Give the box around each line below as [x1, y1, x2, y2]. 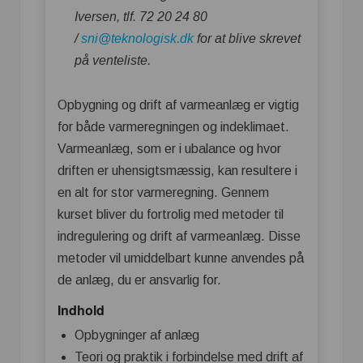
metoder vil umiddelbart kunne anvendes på [58, 250, 304, 265]
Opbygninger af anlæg [75, 328, 199, 343]
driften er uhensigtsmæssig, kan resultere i [58, 163, 297, 177]
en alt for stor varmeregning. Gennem [58, 185, 269, 199]
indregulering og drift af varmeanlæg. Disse [58, 228, 301, 243]
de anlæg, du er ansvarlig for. [58, 272, 221, 287]
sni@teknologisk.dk [81, 31, 194, 45]
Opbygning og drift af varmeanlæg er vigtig [58, 97, 299, 112]
